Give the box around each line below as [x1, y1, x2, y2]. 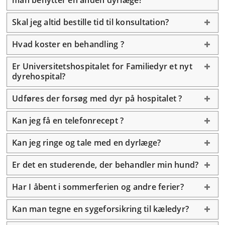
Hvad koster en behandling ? [12, 39, 124, 50]
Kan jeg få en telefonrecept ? [12, 115, 124, 126]
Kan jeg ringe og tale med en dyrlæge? [12, 137, 161, 148]
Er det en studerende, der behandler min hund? [12, 159, 199, 170]
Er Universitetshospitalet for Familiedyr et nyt [12, 61, 192, 72]
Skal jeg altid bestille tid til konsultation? [12, 17, 169, 28]
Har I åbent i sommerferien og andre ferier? [12, 181, 184, 192]
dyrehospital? [12, 71, 66, 82]
